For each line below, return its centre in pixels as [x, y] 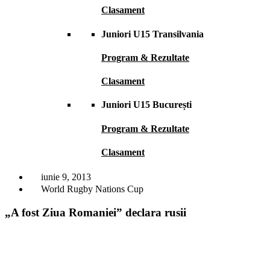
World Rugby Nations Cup [92, 189]
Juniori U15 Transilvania [152, 34]
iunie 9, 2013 [66, 177]
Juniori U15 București [146, 105]
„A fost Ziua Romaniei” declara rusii [96, 212]
